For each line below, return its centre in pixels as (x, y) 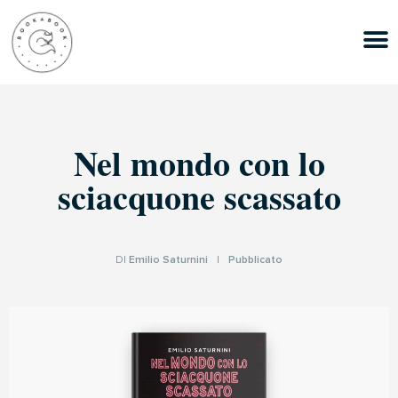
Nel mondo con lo (199, 163)
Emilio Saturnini (168, 260)
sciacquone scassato (199, 197)
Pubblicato (255, 260)
